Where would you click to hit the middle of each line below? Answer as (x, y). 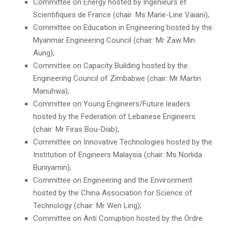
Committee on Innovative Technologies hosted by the (123, 142)
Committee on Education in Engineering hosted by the (123, 28)
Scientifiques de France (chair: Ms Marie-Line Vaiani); (121, 15)
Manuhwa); (51, 91)
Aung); (44, 53)
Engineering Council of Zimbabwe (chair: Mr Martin (117, 79)
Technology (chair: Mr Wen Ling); (87, 206)
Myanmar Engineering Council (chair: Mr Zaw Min (114, 40)
